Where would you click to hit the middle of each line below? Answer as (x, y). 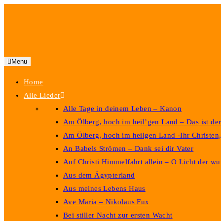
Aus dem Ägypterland (99, 175)
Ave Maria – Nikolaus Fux (106, 202)
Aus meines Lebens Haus (104, 188)
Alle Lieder (42, 95)
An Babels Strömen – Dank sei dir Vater (129, 148)
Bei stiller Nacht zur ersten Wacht (118, 215)
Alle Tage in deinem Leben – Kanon (123, 109)
